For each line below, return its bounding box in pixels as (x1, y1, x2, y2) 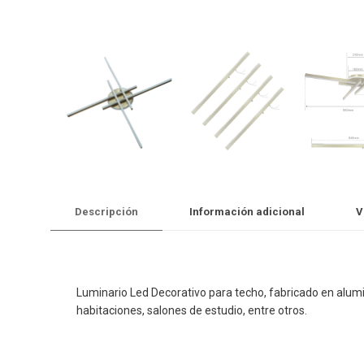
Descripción (75, 205, 138, 218)
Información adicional (189, 205, 305, 218)
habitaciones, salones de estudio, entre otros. (76, 303, 307, 317)
